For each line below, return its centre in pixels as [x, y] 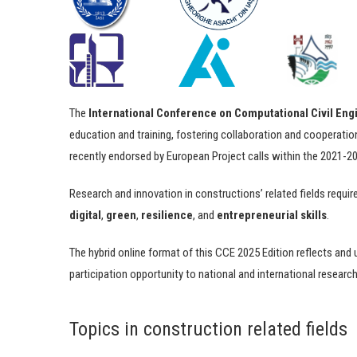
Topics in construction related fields [208, 330]
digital [85, 216]
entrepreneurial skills [272, 216]
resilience [167, 216]
